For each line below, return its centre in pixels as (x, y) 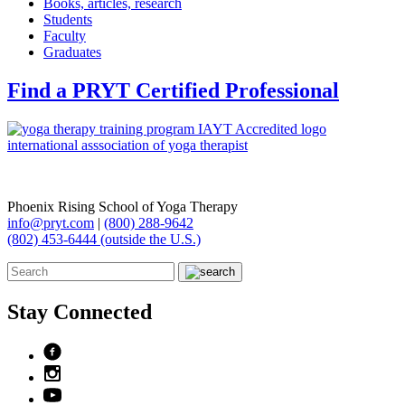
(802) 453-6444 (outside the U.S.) (104, 239)
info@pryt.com (51, 222)
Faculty (65, 35)
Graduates (72, 52)
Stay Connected (80, 311)
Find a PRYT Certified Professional (173, 90)
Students (68, 19)
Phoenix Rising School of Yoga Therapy (122, 206)
